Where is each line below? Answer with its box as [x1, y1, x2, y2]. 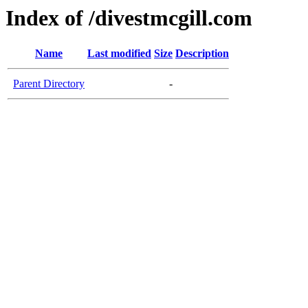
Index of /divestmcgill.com [5, 5, 252, 30]
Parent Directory [13, 78, 85, 90]
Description [175, 47, 229, 60]
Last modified [87, 47, 151, 60]
